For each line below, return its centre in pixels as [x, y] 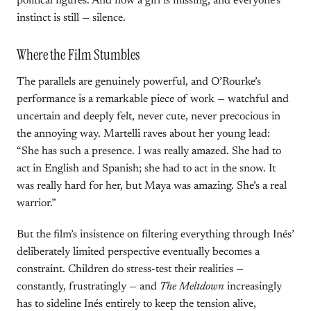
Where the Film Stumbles [78, 55]
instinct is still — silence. [71, 18]
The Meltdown [192, 287]
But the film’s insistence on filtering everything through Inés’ [155, 235]
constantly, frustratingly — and [88, 287]
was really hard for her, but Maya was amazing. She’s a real [152, 186]
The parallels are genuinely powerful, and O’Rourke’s [139, 82]
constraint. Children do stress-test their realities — [130, 269]
